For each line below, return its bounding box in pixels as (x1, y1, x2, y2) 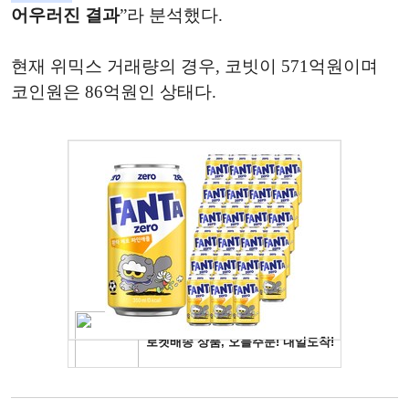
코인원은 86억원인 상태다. (11, 81, 216, 101)
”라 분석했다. (120, 5, 223, 25)
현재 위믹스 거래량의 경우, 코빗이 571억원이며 (11, 56, 378, 76)
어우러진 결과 (11, 5, 120, 25)
